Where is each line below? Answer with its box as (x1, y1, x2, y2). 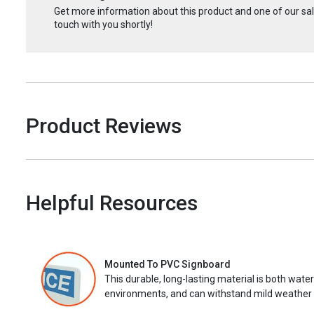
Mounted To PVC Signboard (104, 259, 231, 271)
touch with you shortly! (54, 18, 153, 30)
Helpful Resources (26, 190, 198, 215)
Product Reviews (26, 113, 182, 138)
